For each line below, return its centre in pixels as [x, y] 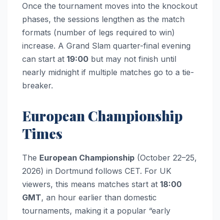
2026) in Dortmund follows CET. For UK [97, 171]
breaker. [38, 85]
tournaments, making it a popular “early [96, 210]
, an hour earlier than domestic [99, 197]
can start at [44, 59]
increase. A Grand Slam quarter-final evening [106, 45]
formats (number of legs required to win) [98, 32]
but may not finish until [132, 59]
